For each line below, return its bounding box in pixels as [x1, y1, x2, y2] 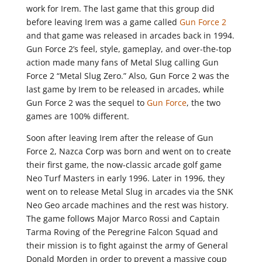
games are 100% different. [26, 111, 129, 122]
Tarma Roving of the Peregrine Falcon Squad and [26, 226, 218, 237]
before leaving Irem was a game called [26, 16, 180, 27]
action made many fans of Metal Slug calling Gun [26, 57, 219, 68]
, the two [186, 97, 220, 108]
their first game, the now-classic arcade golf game [26, 159, 222, 170]
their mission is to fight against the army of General [26, 240, 228, 251]
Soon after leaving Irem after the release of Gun [26, 132, 213, 143]
